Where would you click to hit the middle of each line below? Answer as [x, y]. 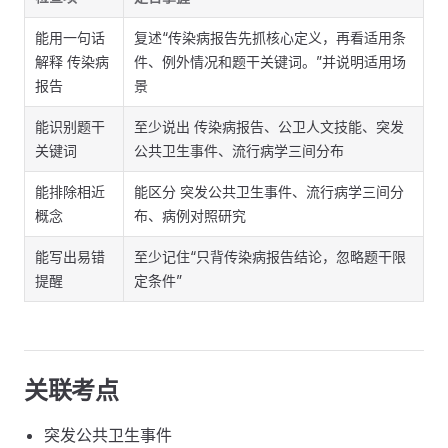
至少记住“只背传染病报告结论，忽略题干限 [270, 256]
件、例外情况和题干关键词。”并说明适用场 [270, 61]
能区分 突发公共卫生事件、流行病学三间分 [269, 191]
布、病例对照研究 [190, 215]
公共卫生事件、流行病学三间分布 [239, 150]
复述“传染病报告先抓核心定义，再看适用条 [270, 37]
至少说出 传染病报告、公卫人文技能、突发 [269, 126]
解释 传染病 [72, 61]
